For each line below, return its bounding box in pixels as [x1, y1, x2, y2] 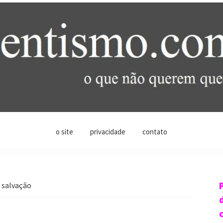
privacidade [90, 126, 125, 136]
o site [56, 126, 73, 136]
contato [142, 126, 167, 136]
